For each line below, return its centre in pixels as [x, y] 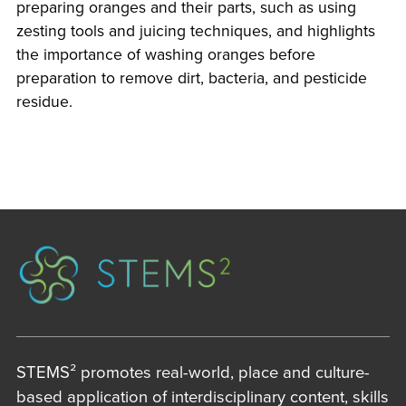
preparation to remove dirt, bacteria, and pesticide [191, 78]
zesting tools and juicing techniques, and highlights [195, 31]
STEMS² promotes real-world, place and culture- [193, 373]
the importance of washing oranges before [165, 54]
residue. [44, 101]
